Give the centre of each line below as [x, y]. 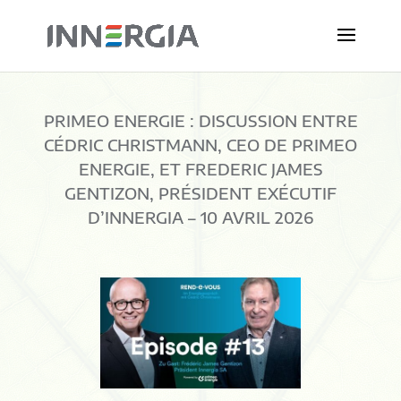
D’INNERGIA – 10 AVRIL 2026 [200, 218]
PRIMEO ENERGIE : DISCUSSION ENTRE [200, 121]
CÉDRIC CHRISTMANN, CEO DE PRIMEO [200, 145]
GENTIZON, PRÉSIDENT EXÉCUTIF [200, 193]
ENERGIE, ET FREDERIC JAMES [200, 169]
